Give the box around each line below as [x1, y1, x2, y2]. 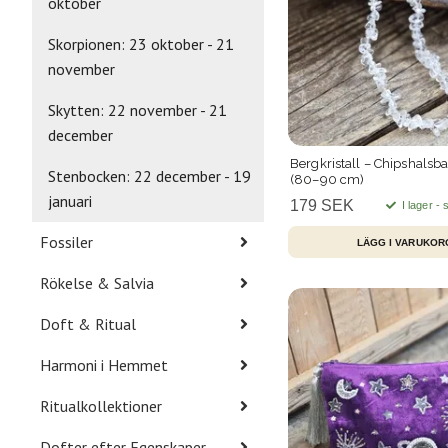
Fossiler [40, 231, 93, 252]
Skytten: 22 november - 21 [48, 99, 227, 120]
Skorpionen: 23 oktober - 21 [48, 33, 234, 54]
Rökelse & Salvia [40, 272, 154, 293]
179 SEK [290, 197, 354, 215]
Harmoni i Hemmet [40, 354, 168, 375]
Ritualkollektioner [40, 395, 162, 416]
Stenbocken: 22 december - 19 [48, 165, 251, 186]
